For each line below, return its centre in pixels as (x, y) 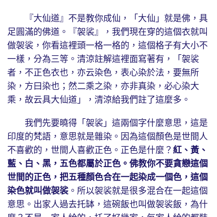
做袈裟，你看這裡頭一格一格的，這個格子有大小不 (108, 46)
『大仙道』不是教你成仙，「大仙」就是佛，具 (108, 19)
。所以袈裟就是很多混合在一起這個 (138, 191)
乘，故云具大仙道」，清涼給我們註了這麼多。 (99, 100)
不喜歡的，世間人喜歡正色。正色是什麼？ (90, 150)
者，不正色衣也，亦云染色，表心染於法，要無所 (103, 73)
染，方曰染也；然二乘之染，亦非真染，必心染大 (103, 86)
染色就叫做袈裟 (38, 191)
